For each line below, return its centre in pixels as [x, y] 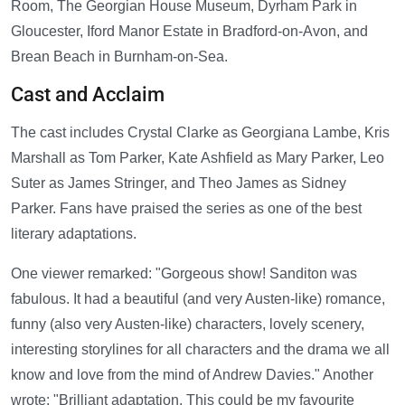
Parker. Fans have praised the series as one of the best [186, 209]
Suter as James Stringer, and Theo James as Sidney [179, 184]
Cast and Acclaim [88, 95]
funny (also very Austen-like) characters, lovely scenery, [188, 325]
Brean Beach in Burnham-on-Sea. [119, 57]
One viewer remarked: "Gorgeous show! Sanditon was [184, 274]
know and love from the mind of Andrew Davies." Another [192, 375]
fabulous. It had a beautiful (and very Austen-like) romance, [198, 299]
